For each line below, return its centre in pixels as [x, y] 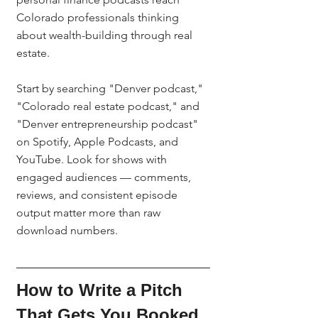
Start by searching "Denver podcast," [111, 88]
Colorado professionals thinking [99, 17]
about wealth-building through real [106, 35]
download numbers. [67, 230]
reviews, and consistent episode [98, 195]
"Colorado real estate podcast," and [109, 106]
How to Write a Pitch [102, 290]
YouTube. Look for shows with [93, 159]
